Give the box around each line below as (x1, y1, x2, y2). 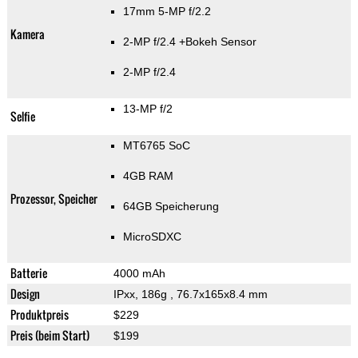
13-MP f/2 (122, 102, 173, 116)
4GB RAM (122, 169, 173, 183)
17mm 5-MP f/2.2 (122, 5, 211, 18)
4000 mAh (113, 267, 165, 280)
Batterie (10, 265, 47, 282)
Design (10, 285, 40, 303)
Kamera (10, 26, 45, 43)
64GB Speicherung (122, 200, 219, 213)
